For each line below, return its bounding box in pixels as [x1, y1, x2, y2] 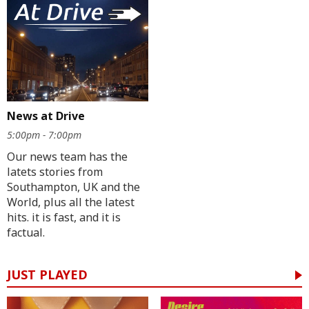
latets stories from [7, 163, 103, 179]
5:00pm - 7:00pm [7, 128, 81, 141]
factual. [7, 224, 45, 240]
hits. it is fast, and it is [7, 209, 121, 225]
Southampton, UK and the [7, 179, 140, 195]
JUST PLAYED [7, 266, 88, 283]
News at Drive [7, 108, 85, 123]
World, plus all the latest [7, 194, 134, 210]
